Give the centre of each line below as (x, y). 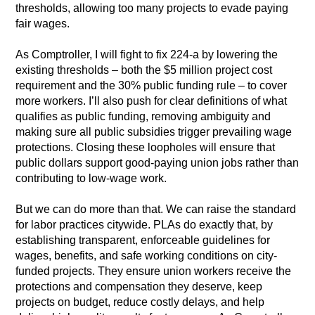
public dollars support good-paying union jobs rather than (157, 163)
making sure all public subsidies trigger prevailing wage (154, 132)
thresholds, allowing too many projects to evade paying (152, 8)
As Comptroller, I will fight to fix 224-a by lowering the (147, 55)
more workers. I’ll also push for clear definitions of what (152, 101)
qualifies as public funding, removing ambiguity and (143, 117)
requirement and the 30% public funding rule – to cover (152, 86)
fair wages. (43, 24)
